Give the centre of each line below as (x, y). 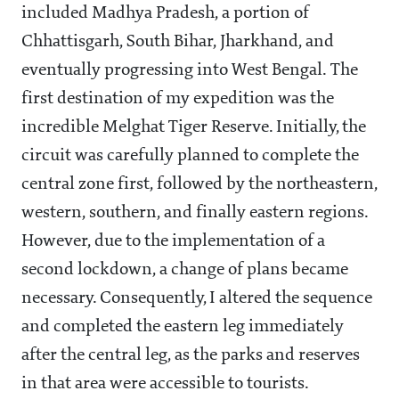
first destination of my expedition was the (178, 99)
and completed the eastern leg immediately (183, 327)
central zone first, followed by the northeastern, (199, 185)
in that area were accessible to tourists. (165, 384)
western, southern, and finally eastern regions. (195, 213)
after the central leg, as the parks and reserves (191, 356)
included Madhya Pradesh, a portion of (165, 14)
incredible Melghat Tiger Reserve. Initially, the (194, 128)
